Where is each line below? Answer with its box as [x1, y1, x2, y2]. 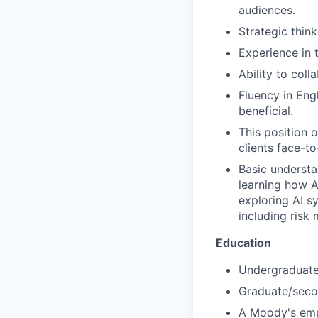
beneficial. [238, 103, 293, 118]
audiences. [238, 2, 295, 17]
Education [216, 235, 271, 250]
